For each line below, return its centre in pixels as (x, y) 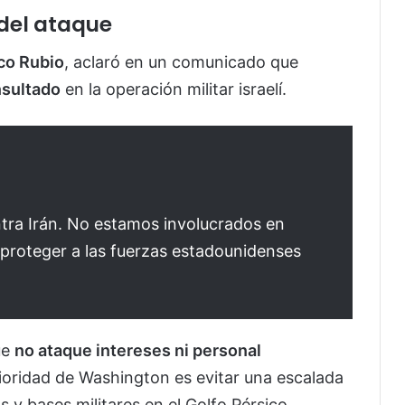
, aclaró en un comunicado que (181, 62)
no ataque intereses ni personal (138, 351)
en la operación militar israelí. (174, 89)
